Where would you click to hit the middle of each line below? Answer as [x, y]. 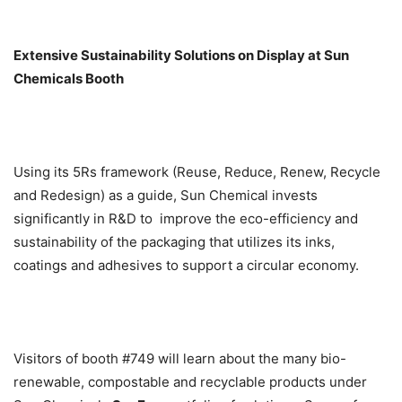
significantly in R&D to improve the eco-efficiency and [186, 219]
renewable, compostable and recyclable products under [190, 382]
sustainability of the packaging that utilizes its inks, [174, 242]
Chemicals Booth [69, 79]
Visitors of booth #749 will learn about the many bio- [180, 359]
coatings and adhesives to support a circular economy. [186, 266]
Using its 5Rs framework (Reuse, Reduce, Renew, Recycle [197, 172]
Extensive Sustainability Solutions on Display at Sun [181, 56]
